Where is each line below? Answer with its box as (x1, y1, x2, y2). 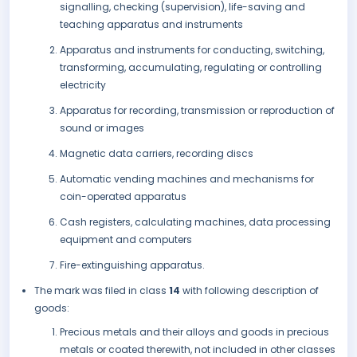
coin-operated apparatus (60, 190, 186, 204)
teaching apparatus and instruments (60, 18, 243, 32)
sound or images (60, 121, 144, 135)
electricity (60, 78, 106, 92)
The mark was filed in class (34, 284, 169, 298)
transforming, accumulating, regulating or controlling (60, 61, 322, 75)
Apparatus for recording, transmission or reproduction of (60, 104, 335, 118)
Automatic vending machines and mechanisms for (60, 172, 314, 186)
